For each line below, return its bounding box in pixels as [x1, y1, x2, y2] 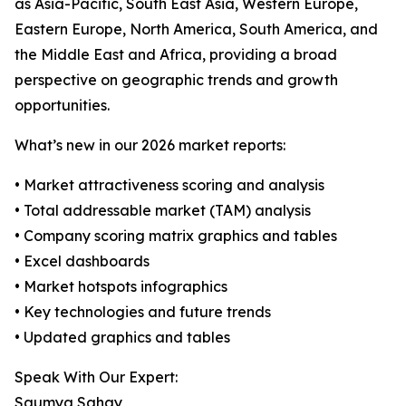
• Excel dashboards [14, 252, 150, 271]
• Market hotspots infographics [14, 277, 227, 296]
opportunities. [14, 96, 110, 115]
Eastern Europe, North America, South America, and [14, 20, 378, 39]
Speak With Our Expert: [14, 368, 178, 387]
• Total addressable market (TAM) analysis [14, 201, 311, 220]
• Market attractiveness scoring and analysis [14, 176, 324, 195]
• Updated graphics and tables [14, 328, 230, 347]
